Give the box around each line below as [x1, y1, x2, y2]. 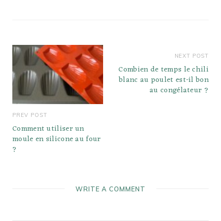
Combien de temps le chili [118, 63, 209, 77]
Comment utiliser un [12, 122, 84, 136]
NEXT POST [174, 52, 209, 60]
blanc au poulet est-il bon [119, 74, 209, 87]
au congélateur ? [149, 84, 209, 98]
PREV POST [12, 111, 47, 119]
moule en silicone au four [12, 133, 101, 147]
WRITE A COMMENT [75, 185, 146, 193]
